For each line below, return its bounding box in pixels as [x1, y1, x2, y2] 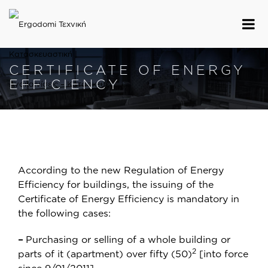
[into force [196, 248, 248, 259]
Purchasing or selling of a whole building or [23, 234, 230, 245]
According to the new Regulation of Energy [18, 165, 224, 175]
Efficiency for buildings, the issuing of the [18, 179, 214, 190]
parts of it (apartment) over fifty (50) [18, 248, 192, 259]
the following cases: [18, 208, 111, 218]
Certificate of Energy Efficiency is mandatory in [18, 193, 239, 204]
